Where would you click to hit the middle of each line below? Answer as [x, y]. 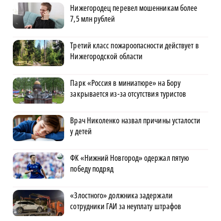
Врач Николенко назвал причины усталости [135, 121]
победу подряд [92, 169]
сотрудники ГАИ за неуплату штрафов [126, 206]
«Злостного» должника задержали [121, 196]
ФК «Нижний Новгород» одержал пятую [130, 158]
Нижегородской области [107, 56]
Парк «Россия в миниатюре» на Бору [126, 83]
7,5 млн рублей [93, 19]
